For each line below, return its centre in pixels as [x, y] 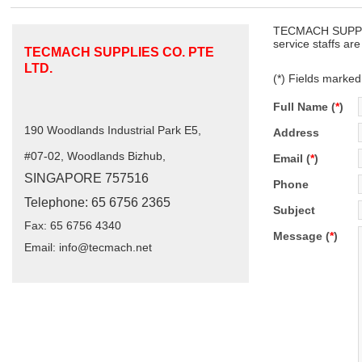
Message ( [301, 236]
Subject [294, 210]
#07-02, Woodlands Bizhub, [95, 156]
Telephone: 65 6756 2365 [99, 202]
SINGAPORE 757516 [86, 179]
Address [296, 133]
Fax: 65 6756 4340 [74, 225]
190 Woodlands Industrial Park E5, [113, 130]
